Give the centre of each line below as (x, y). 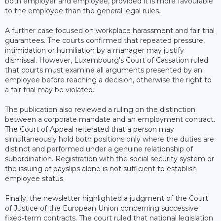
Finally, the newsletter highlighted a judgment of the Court (107, 198)
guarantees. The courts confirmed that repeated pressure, (105, 40)
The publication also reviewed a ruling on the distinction (100, 109)
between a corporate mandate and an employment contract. (110, 119)
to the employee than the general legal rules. (83, 11)
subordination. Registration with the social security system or (110, 159)
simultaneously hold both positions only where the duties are (110, 139)
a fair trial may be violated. (50, 90)
